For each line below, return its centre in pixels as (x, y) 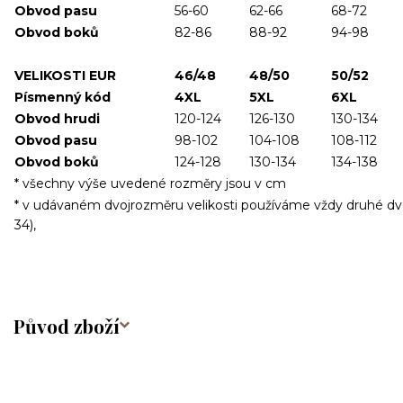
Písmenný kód (63, 97)
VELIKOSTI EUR (65, 75)
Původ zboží (67, 326)
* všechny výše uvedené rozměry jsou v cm (150, 183)
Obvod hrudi (57, 118)
